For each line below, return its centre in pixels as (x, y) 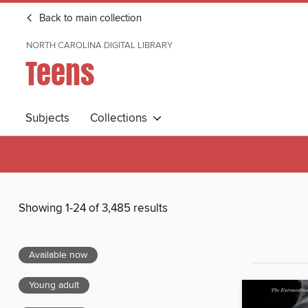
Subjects (47, 118)
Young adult (54, 286)
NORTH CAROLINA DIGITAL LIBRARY (99, 45)
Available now (58, 255)
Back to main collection (89, 19)
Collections (121, 118)
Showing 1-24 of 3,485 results (93, 209)
